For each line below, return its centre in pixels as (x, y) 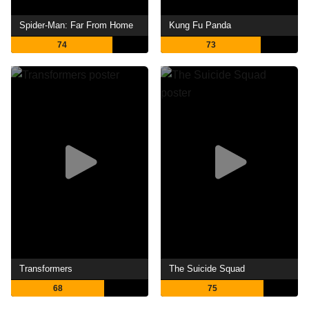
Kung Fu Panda (200, 26)
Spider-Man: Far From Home (77, 26)
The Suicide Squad (207, 268)
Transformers (46, 268)
